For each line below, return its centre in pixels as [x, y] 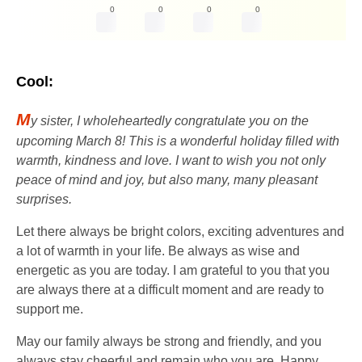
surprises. [44, 199]
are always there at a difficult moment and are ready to [170, 289]
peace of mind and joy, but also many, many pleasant [167, 179]
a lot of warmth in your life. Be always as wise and [158, 250]
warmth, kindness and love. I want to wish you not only [171, 160]
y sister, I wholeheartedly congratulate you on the [170, 120]
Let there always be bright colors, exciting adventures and [180, 231]
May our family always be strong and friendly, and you [169, 341]
